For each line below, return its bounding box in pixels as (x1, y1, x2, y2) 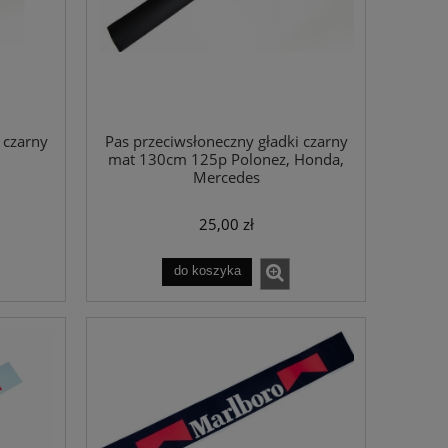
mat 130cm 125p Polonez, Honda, (108, 149, 344, 171)
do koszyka (173, 264, 241, 279)
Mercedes (192, 167, 260, 189)
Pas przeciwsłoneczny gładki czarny (104, 131, 348, 153)
